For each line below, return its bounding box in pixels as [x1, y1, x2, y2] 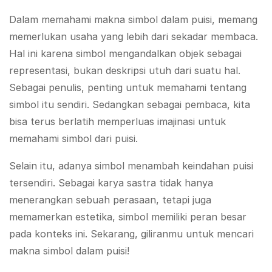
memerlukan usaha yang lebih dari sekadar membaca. [9, 30, 258, 42]
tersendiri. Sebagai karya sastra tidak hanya [9, 176, 213, 189]
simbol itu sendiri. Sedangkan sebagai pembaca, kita [9, 98, 250, 110]
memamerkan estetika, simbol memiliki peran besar [9, 210, 246, 223]
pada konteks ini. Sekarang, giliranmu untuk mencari [9, 227, 254, 240]
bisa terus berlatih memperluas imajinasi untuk [9, 115, 226, 127]
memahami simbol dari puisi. [9, 132, 138, 144]
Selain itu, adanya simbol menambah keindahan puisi [9, 159, 253, 172]
